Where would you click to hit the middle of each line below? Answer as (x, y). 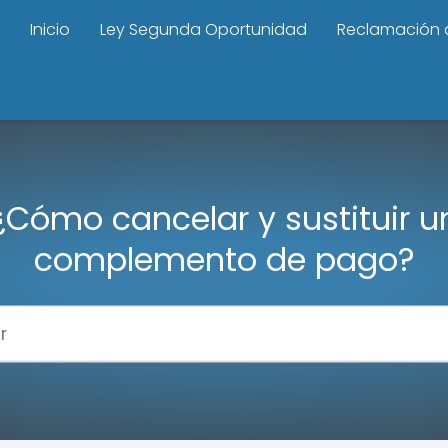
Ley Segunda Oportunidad (203, 29)
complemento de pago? (224, 259)
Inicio (50, 29)
